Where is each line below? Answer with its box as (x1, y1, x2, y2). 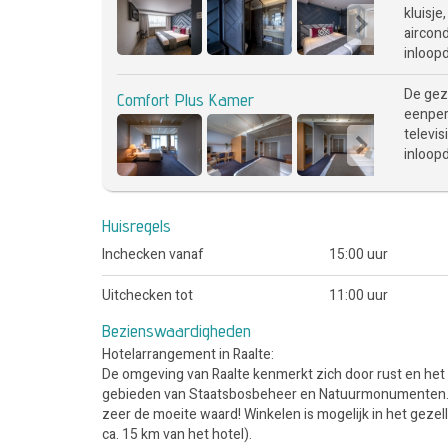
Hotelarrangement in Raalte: (102, 343, 274, 365)
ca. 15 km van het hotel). (102, 423, 252, 445)
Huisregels (102, 214, 171, 236)
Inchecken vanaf (102, 243, 204, 265)
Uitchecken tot (102, 284, 193, 306)
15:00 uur (328, 243, 388, 265)
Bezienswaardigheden (102, 319, 251, 341)
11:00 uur (328, 284, 388, 306)
